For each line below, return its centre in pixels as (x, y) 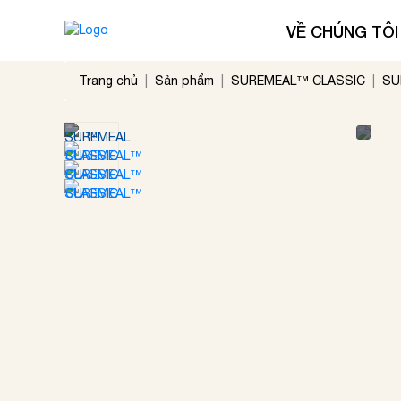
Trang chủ (108, 81)
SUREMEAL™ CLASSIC (298, 81)
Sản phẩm (184, 81)
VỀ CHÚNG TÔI (342, 31)
